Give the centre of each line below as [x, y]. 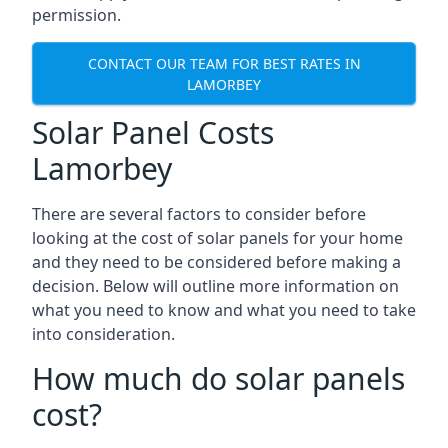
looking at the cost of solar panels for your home [217, 238]
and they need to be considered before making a [216, 262]
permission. [76, 15]
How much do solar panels [218, 378]
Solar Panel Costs [153, 132]
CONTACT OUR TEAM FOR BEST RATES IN [224, 63]
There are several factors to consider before [199, 214]
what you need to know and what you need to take [224, 310]
